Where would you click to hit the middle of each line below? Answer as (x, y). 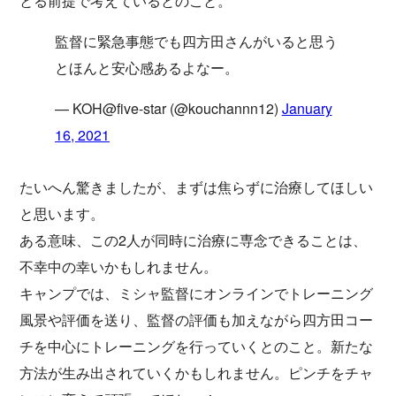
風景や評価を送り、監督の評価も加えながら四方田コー (196, 320)
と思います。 (62, 214)
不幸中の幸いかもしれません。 (118, 267)
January (307, 109)
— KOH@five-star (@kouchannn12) (168, 109)
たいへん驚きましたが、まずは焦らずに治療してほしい (196, 187)
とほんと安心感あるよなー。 (147, 68)
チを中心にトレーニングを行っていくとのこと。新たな (196, 346)
